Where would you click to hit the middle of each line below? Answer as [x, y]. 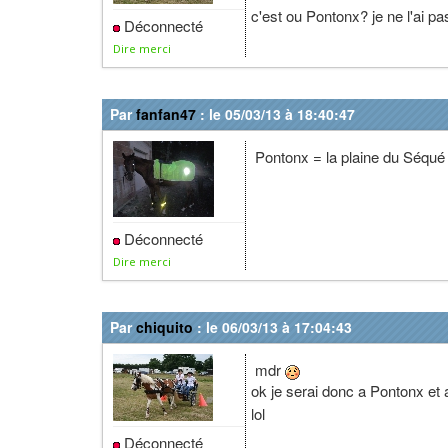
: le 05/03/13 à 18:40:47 [275, 114]
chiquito [164, 327]
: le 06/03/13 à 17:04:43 [272, 327]
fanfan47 [166, 114]
